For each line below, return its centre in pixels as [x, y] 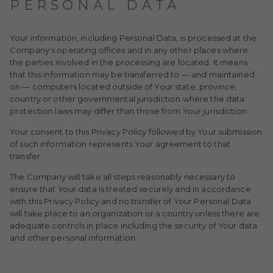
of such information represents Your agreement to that [120, 144]
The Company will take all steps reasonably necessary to [123, 177]
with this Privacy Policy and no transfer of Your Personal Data [131, 201]
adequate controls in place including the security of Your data [134, 225]
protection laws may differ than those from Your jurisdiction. [129, 111]
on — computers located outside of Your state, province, [124, 87]
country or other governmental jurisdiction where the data [127, 99]
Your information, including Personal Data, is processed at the [133, 38]
